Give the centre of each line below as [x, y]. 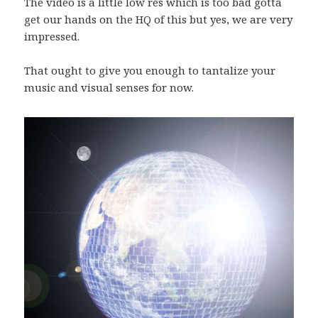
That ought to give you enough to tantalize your [150, 71]
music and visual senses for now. [109, 88]
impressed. [52, 37]
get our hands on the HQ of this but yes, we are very [159, 20]
